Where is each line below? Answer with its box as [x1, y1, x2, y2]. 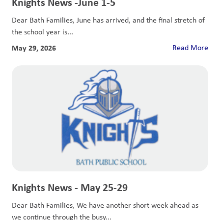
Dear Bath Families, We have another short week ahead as [12, 200, 198, 210]
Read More [172, 42, 208, 53]
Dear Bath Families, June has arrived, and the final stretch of [12, 15, 205, 25]
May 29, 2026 [12, 42, 56, 53]
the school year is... [12, 27, 73, 37]
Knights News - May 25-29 [12, 180, 128, 194]
